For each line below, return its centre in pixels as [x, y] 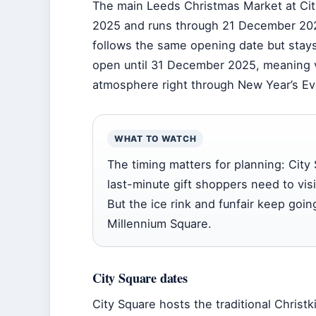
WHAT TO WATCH [156, 139]
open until [122, 65]
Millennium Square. [159, 224]
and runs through [171, 25]
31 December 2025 [203, 65]
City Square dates [140, 278]
